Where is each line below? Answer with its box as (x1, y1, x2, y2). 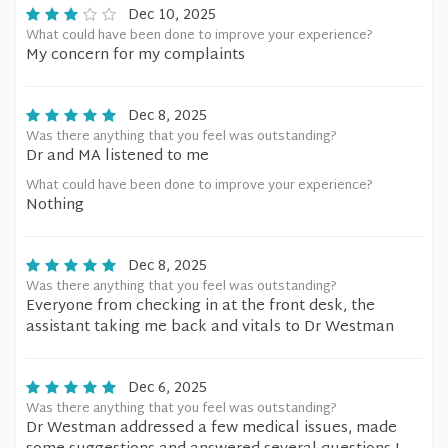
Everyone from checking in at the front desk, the (26, 293, 375, 320)
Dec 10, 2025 (128, 3, 216, 28)
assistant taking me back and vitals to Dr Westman (26, 314, 394, 341)
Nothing (26, 192, 84, 219)
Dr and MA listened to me (26, 143, 209, 170)
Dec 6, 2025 (128, 376, 207, 401)
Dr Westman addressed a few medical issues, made (26, 415, 397, 442)
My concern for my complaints (26, 42, 245, 69)
